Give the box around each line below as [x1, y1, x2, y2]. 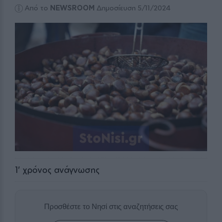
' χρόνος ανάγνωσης [18, 164, 100, 175]
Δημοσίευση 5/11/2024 [95, 3, 171, 12]
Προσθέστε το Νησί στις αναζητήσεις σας [44, 202, 178, 211]
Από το [25, 3, 51, 12]
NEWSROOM [50, 3, 95, 12]
